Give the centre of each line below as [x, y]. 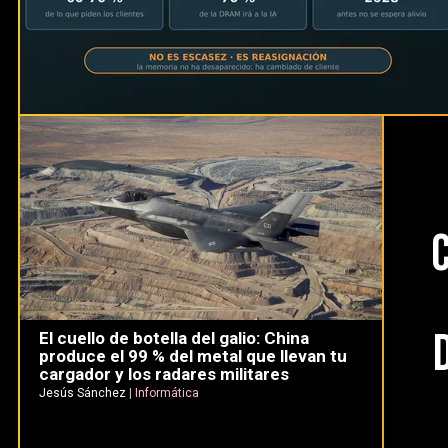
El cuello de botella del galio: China [173, 338]
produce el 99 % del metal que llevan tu [192, 356]
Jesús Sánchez [82, 393]
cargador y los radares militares [163, 374]
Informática [166, 393]
